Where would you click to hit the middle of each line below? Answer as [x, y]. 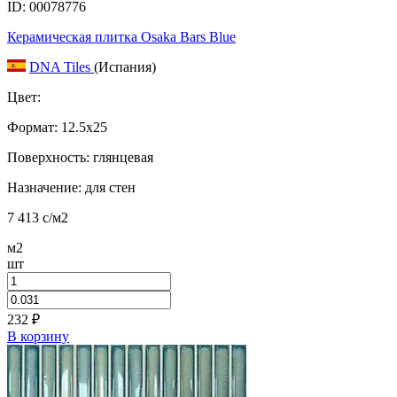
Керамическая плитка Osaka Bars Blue [121, 36]
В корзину [38, 336]
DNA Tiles [62, 66]
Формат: [32, 127]
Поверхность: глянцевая [80, 157]
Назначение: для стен [71, 187]
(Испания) [125, 66]
